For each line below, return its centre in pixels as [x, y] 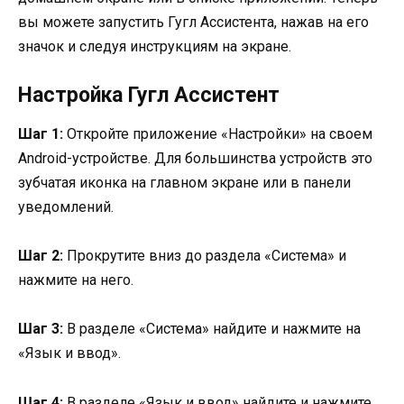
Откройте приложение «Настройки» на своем [218, 133]
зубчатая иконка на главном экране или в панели [184, 182]
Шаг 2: [41, 256]
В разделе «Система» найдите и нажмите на [212, 329]
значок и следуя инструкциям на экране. [155, 46]
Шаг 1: [41, 133]
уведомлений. [66, 207]
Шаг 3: [41, 329]
